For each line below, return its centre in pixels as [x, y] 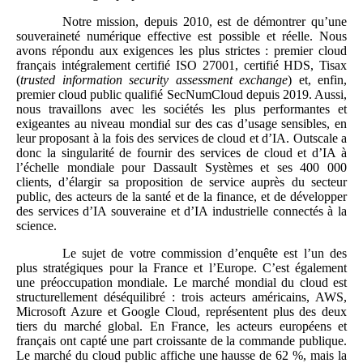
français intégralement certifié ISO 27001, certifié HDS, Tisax [181, 66]
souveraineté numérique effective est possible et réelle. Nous [181, 36]
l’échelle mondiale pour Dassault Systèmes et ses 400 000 [181, 168]
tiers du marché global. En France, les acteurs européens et [181, 327]
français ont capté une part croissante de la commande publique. [181, 341]
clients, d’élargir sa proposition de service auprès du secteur [181, 182]
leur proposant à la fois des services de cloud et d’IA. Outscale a [181, 139]
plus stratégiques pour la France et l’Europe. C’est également [181, 268]
